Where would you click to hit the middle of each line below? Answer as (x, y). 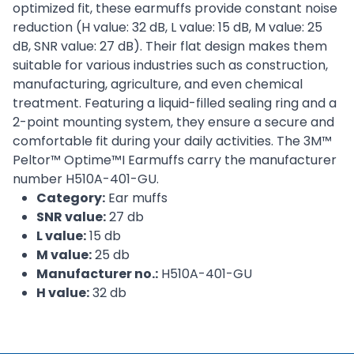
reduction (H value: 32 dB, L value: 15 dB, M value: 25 (168, 27)
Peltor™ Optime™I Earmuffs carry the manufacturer (175, 160)
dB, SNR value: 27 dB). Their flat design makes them (170, 46)
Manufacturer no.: (97, 274)
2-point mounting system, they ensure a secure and (173, 122)
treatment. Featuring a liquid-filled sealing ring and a (175, 103)
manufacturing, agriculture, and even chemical (158, 84)
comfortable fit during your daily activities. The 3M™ (172, 141)
